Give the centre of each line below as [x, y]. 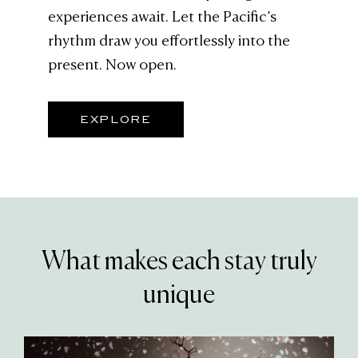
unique [179, 295]
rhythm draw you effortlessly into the [169, 41]
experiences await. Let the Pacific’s [162, 17]
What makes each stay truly [179, 262]
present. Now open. [112, 65]
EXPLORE [116, 119]
